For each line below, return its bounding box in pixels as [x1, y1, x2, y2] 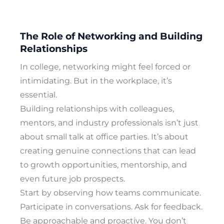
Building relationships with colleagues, [20, 103, 174, 113]
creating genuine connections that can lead [20, 145, 196, 155]
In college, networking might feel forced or [20, 61, 190, 71]
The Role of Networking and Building [20, 30, 202, 42]
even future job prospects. [20, 173, 125, 183]
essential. [20, 89, 57, 99]
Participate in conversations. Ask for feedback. [20, 201, 202, 211]
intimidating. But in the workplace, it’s [20, 75, 172, 85]
